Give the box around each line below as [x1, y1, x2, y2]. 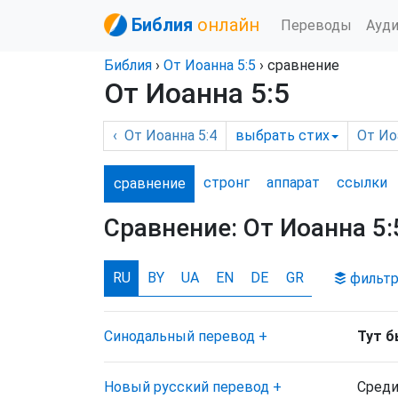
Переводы [281, 16, 352, 34]
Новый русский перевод [104, 378, 269, 395]
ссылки [337, 174, 388, 191]
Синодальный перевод [104, 328, 255, 345]
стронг [203, 174, 250, 191]
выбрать [235, 127, 295, 144]
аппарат [266, 174, 320, 191]
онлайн [197, 14, 259, 36]
